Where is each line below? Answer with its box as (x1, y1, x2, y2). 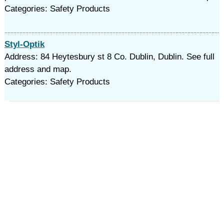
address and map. (4, 64, 71, 74)
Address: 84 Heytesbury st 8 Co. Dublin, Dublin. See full (4, 52, 214, 61)
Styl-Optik (4, 39, 44, 49)
